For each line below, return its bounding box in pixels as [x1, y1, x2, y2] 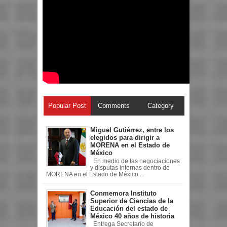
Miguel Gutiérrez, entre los [90, 126, 174, 134]
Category [147, 102, 174, 110]
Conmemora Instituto [90, 189, 157, 197]
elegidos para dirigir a [90, 134, 160, 142]
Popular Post [48, 102, 86, 110]
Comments [98, 102, 130, 110]
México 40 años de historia [90, 212, 174, 220]
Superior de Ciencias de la [90, 197, 173, 205]
